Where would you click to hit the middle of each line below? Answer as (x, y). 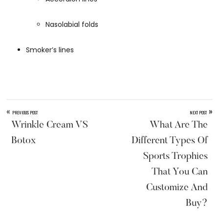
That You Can (179, 172)
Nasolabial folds (72, 25)
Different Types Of (169, 141)
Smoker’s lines (50, 50)
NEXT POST (198, 113)
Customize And (177, 188)
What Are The (178, 125)
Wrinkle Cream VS (50, 125)
